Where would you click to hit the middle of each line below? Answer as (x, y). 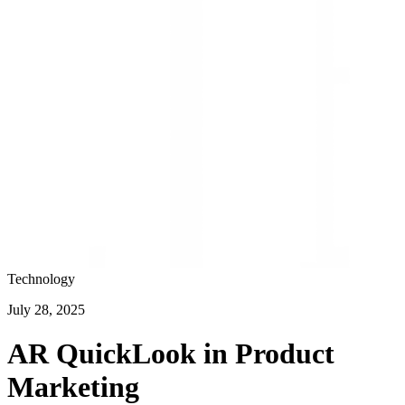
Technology (41, 279)
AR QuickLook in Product (171, 354)
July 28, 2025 (46, 310)
